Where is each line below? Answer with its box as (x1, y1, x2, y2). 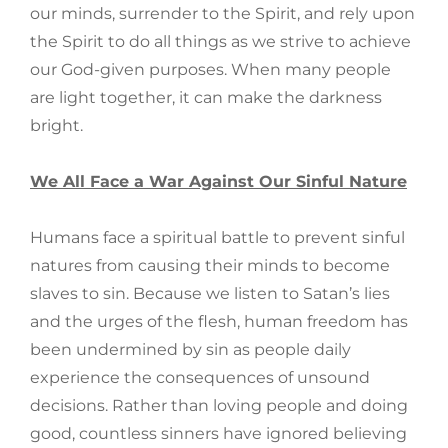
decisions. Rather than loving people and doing (30, 396, 408, 416)
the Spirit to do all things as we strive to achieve (30, 32, 411, 52)
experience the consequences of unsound (30, 368, 370, 388)
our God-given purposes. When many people (30, 60, 391, 80)
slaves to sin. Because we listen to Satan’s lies (30, 284, 390, 304)
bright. (30, 116, 83, 136)
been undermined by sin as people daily (30, 340, 351, 360)
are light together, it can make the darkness (30, 88, 382, 108)
